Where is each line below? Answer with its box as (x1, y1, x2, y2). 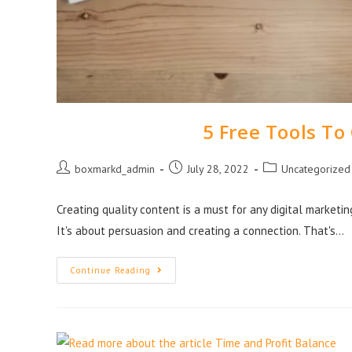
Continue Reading (70, 264, 151, 276)
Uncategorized (281, 161, 350, 176)
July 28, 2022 (187, 161, 249, 176)
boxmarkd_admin (75, 161, 155, 176)
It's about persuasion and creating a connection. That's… (57, 222, 344, 238)
